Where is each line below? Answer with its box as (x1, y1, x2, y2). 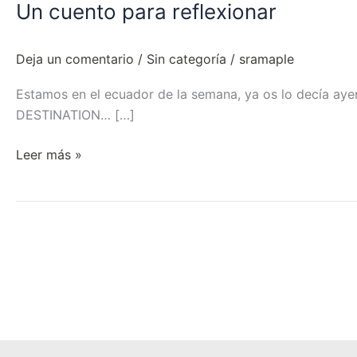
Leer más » (16, 147, 82, 163)
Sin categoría (147, 51, 226, 68)
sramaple (239, 51, 294, 68)
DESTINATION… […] (16, 107, 135, 124)
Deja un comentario (16, 51, 134, 68)
